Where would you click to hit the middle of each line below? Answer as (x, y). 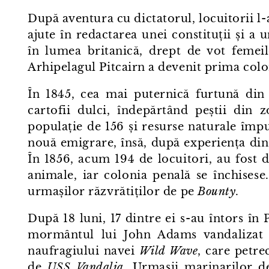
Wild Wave (168, 251)
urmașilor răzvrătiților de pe (113, 191)
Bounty (217, 191)
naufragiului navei (83, 251)
